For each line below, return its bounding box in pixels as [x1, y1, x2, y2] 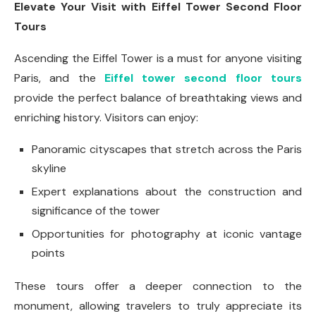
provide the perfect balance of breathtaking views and [14, 90, 302, 105]
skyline [32, 160, 66, 176]
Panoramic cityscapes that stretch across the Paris [32, 141, 302, 157]
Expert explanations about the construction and [32, 183, 302, 199]
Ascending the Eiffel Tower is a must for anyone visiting [14, 50, 302, 66]
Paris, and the [14, 70, 104, 85]
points [32, 245, 65, 260]
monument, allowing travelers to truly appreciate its [14, 298, 302, 313]
